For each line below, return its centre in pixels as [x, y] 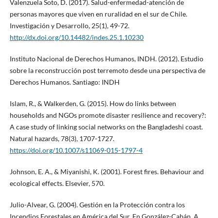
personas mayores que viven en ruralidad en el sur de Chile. [98, 14]
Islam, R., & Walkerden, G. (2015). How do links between [93, 104]
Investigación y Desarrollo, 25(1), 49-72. [69, 26]
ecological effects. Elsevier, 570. [57, 183]
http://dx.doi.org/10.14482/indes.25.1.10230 [76, 37]
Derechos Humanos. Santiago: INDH [64, 82]
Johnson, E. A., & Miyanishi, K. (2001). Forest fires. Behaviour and [107, 172]
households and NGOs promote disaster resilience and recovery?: [108, 115]
